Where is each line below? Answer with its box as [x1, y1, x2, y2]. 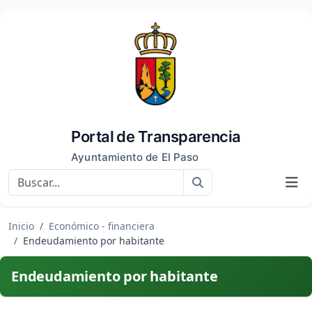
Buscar [203, 174, 239, 189]
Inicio [8, 219, 34, 233]
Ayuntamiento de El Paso [71, 150, 199, 164]
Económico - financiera [49, 219, 155, 233]
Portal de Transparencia [71, 127, 241, 146]
